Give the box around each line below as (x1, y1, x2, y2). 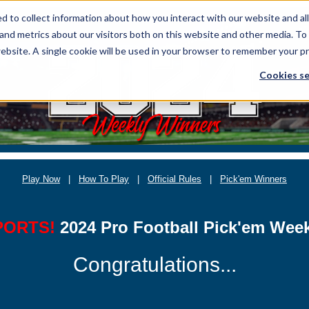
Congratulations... (72, 252, 237, 276)
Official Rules (148, 173, 201, 184)
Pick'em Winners (220, 173, 287, 184)
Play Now (22, 173, 60, 184)
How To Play (79, 173, 129, 184)
